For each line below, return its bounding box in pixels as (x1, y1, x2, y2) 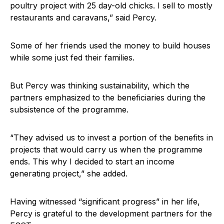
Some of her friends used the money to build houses (10, 40, 210, 51)
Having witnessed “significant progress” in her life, (10, 196, 200, 207)
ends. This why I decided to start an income (10, 156, 174, 167)
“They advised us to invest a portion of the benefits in (10, 132, 213, 143)
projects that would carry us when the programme (10, 144, 202, 155)
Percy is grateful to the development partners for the (10, 208, 212, 219)
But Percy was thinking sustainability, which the (10, 80, 189, 91)
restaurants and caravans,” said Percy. (10, 12, 156, 23)
